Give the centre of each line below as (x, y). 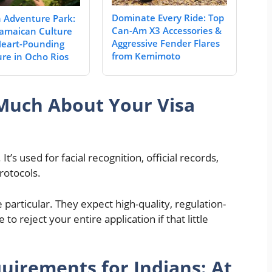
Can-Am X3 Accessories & (167, 31)
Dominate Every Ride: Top (168, 18)
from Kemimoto (146, 56)
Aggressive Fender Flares (166, 43)
